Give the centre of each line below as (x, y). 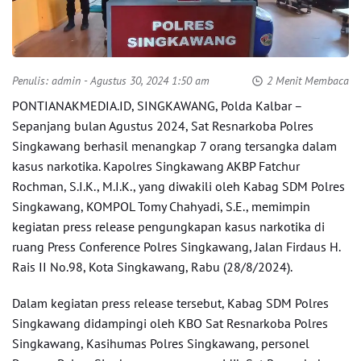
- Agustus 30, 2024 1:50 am (145, 81)
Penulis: (32, 81)
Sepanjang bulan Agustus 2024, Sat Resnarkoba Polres (163, 126)
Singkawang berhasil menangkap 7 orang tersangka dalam (174, 146)
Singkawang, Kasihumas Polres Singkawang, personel (161, 343)
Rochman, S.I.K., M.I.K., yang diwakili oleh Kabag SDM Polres (178, 186)
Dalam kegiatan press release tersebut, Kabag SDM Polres (170, 303)
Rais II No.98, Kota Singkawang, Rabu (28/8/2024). (152, 267)
